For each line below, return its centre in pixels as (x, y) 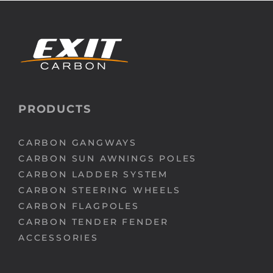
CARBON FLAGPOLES (79, 206)
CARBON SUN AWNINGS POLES (108, 158)
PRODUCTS (55, 109)
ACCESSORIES (58, 237)
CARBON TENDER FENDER (94, 222)
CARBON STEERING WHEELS (100, 190)
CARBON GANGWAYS (78, 142)
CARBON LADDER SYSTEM (93, 174)
